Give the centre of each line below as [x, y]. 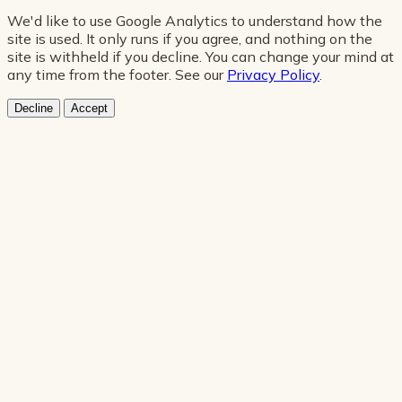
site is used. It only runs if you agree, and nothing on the [190, 38]
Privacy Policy [273, 74]
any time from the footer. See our [117, 74]
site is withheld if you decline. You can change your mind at [201, 56]
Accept [89, 108]
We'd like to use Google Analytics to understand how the [195, 20]
